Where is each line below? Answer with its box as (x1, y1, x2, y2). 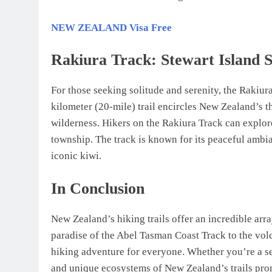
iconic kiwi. (51, 150, 101, 162)
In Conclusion (51, 179, 144, 197)
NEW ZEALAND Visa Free (51, 21, 172, 33)
